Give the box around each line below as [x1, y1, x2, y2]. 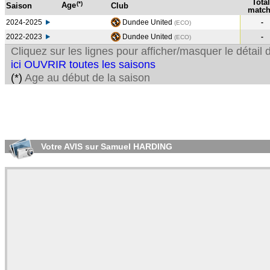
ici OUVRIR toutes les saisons [11, 58, 155, 71]
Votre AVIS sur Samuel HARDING [39, 142, 172, 151]
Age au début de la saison [22, 72, 150, 84]
